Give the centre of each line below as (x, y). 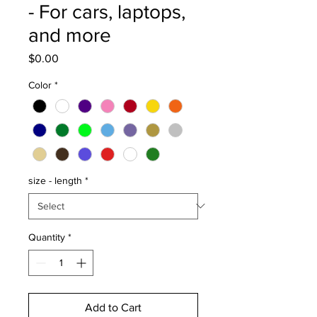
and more (70, 35)
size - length (55, 180)
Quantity (47, 237)
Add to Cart (113, 307)
